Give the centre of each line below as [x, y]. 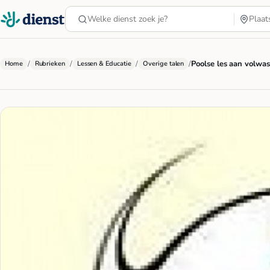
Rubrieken [50, 64]
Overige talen [164, 64]
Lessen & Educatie [104, 64]
